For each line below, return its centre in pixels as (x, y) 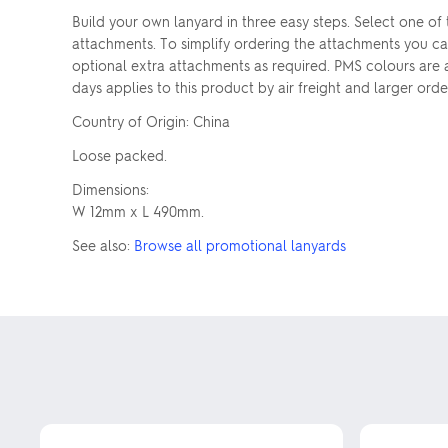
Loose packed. (119, 154)
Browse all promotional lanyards (240, 244)
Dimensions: (110, 188)
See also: (103, 244)
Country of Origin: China (151, 120)
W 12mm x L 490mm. (138, 210)
